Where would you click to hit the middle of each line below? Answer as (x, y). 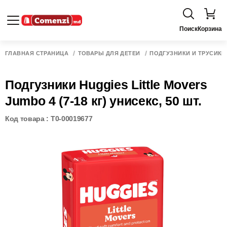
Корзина (210, 29)
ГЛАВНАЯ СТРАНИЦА (37, 53)
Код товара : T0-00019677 (49, 119)
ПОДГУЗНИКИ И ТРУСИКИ (188, 53)
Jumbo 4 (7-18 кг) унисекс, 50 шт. (103, 101)
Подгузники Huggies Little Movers (106, 85)
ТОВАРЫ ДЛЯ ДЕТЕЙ (109, 53)
